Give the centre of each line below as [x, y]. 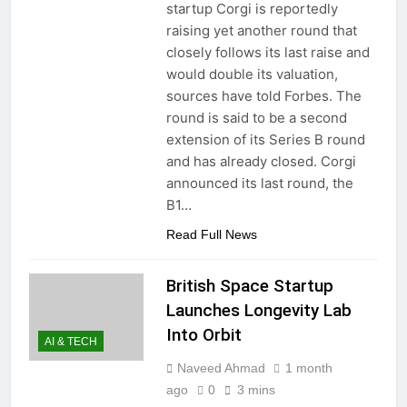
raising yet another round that [261, 31]
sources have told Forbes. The [263, 96]
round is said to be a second [256, 118]
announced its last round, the [259, 184]
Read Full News [211, 235]
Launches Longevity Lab [258, 311]
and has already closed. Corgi [261, 162]
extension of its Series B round [265, 140]
